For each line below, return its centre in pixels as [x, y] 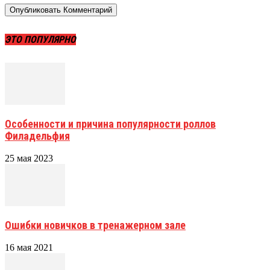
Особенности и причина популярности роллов [110, 124]
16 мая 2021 [29, 247]
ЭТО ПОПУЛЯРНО [40, 39]
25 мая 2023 [29, 158]
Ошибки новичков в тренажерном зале [95, 225]
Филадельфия [37, 136]
